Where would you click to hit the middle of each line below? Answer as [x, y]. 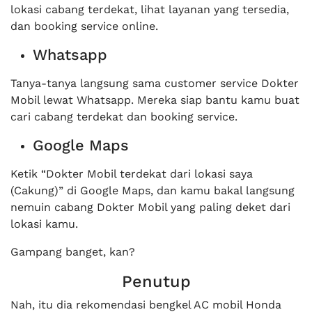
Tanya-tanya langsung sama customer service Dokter [155, 84]
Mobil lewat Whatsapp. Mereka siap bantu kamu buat [155, 100]
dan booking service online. [84, 26]
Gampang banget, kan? [73, 252]
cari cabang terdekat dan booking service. [124, 117]
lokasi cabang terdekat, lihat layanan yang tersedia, [150, 10]
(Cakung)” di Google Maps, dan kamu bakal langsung [153, 191]
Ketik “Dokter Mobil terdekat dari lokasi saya [132, 174]
